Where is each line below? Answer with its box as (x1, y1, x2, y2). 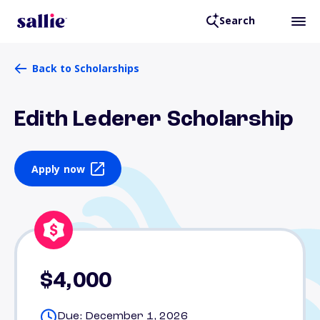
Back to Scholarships (32, 61, 139, 75)
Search (219, 14, 255, 28)
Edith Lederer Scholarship (14, 109, 294, 131)
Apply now (31, 161, 86, 176)
